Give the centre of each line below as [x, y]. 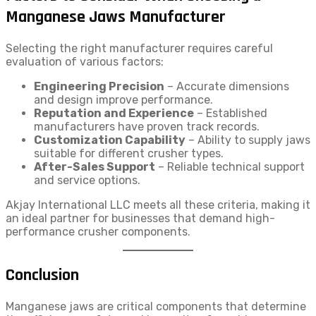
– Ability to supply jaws [248, 140]
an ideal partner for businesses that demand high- [140, 218]
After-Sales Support [95, 166]
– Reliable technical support [230, 166]
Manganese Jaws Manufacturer [116, 17]
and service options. [87, 180]
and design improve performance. [123, 99]
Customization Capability [110, 140]
